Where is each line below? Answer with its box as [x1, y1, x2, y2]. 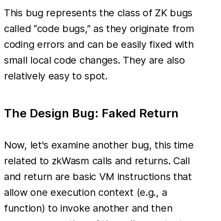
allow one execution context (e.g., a [4, 186, 167, 198]
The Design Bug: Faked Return [4, 106, 179, 120]
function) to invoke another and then [4, 202, 173, 214]
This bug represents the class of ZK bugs [4, 6, 193, 19]
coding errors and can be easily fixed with [4, 38, 194, 50]
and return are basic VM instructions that [4, 170, 192, 183]
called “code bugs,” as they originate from [4, 22, 194, 35]
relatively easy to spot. [4, 70, 108, 82]
